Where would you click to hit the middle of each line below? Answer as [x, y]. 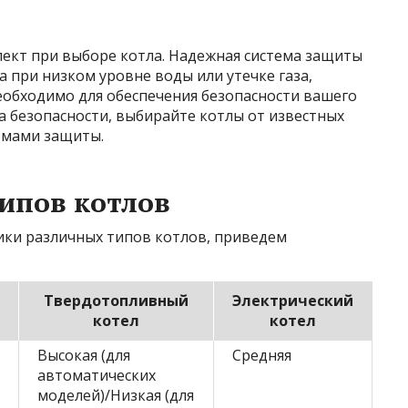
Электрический [293, 301]
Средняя [262, 355]
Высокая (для [84, 355]
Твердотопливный [116, 301]
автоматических [97, 375]
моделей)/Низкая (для [116, 395]
